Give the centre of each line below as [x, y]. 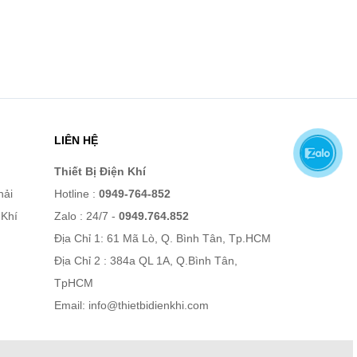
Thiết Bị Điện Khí [100, 171]
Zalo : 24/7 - [87, 216]
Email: [72, 305]
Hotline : [77, 193]
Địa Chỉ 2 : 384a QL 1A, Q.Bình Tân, [146, 260]
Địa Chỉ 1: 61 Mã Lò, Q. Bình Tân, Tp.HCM [163, 238]
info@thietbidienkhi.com [149, 305]
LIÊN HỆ [76, 140]
